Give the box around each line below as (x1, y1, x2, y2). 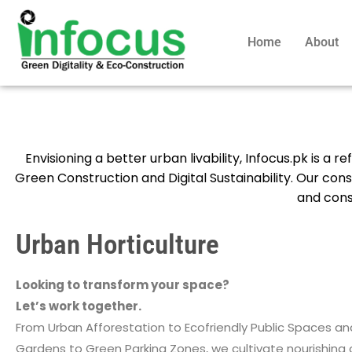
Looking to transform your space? (16, 276, 229, 293)
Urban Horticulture (16, 228, 219, 261)
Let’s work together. (16, 297, 141, 314)
